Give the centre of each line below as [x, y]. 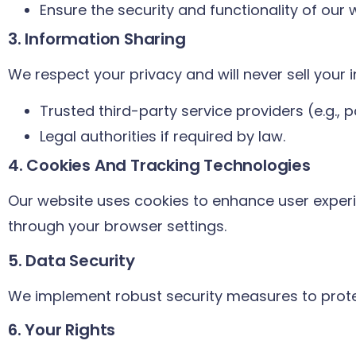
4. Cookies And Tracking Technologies [159, 166]
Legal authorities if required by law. [163, 137]
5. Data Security [72, 260]
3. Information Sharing [97, 39]
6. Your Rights [62, 329]
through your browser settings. [117, 226]
